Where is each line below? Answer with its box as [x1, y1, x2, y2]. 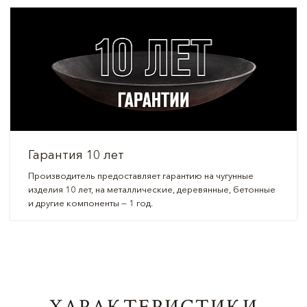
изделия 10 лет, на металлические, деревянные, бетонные [27, 184, 275, 195]
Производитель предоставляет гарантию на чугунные [27, 170, 254, 181]
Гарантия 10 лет [27, 147, 124, 162]
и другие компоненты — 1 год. [27, 197, 153, 208]
